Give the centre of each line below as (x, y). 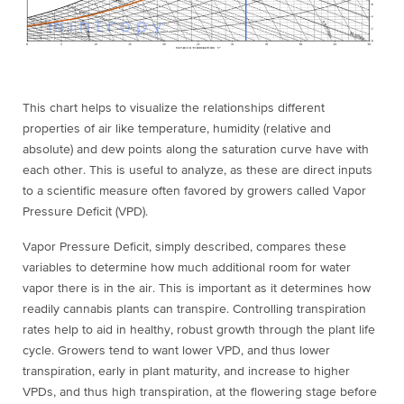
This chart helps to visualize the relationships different (174, 108)
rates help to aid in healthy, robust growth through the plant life (199, 330)
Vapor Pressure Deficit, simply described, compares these (184, 247)
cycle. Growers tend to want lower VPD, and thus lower (176, 350)
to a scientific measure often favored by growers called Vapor (194, 191)
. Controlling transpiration (296, 309)
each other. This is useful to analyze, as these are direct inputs (197, 170)
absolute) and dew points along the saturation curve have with (196, 149)
